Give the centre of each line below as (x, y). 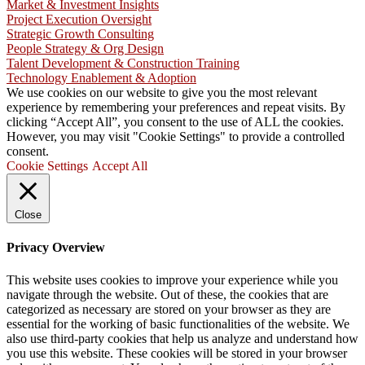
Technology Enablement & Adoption (101, 78)
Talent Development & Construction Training (123, 63)
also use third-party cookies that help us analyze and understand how (182, 338)
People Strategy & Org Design (85, 48)
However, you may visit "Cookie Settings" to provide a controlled (176, 136)
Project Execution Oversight (79, 19)
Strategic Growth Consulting (80, 34)
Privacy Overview (56, 248)
